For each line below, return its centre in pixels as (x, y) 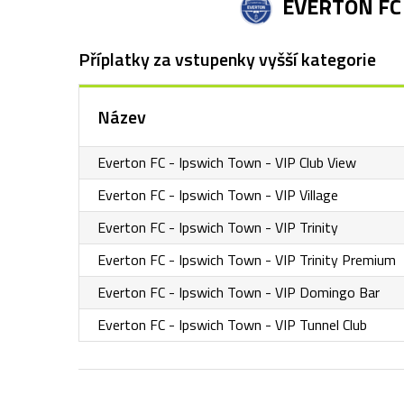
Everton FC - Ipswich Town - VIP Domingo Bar (239, 293)
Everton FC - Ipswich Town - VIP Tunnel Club (232, 325)
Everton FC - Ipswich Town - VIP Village (218, 195)
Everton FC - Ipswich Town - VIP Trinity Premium (247, 260)
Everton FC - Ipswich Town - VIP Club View (227, 163)
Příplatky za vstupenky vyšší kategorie (227, 60)
